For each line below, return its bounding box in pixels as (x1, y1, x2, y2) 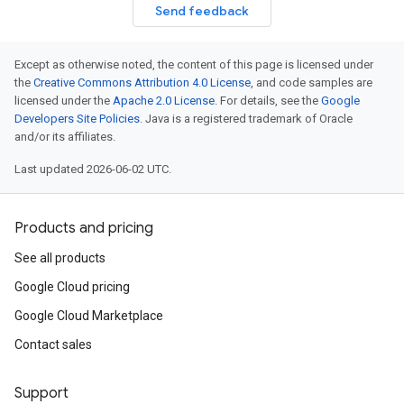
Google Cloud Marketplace (14, 308, 163, 323)
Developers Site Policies (14, 112, 140, 125)
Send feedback (155, 3, 249, 19)
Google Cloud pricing (14, 280, 130, 294)
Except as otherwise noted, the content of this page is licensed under (14, 58, 373, 71)
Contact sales (14, 337, 92, 352)
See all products (14, 251, 106, 265)
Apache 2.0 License (113, 94, 215, 107)
